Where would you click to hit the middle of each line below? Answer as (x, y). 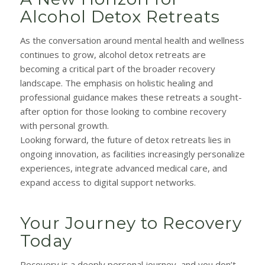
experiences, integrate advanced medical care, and (123, 168)
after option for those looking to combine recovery (123, 111)
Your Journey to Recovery (131, 223)
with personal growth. (64, 125)
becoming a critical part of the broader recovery (117, 68)
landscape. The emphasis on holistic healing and (116, 83)
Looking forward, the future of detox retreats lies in (125, 139)
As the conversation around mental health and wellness (132, 40)
